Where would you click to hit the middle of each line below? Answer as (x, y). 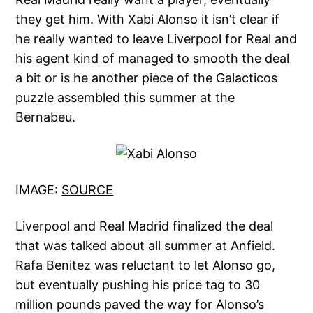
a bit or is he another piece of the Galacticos (147, 78)
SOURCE (88, 190)
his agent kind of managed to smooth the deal (153, 59)
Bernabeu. (46, 117)
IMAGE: (39, 190)
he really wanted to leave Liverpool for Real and (156, 39)
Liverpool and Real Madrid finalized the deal (145, 226)
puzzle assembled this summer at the (125, 98)
